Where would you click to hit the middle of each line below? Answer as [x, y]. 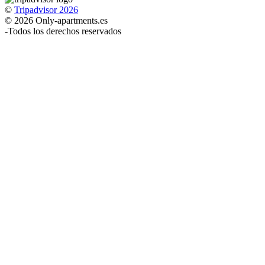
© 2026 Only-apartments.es [56, 20]
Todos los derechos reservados [64, 31]
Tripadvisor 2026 [46, 9]
